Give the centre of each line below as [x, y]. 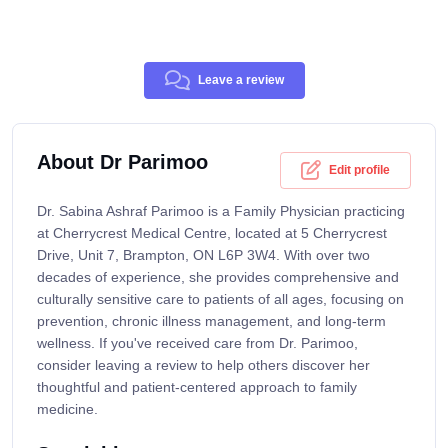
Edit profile [359, 169]
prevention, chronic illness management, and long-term [211, 321]
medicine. [67, 409]
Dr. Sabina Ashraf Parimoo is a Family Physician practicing [221, 211]
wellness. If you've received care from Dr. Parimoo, [197, 343]
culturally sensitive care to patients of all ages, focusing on [220, 299]
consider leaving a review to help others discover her [203, 365]
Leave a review [240, 80]
